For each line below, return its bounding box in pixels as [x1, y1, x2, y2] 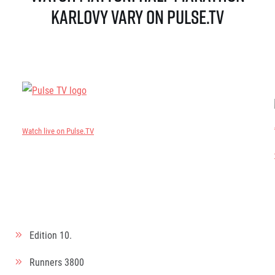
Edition [29, 228, 60, 241]
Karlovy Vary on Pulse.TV [51, 3, 224, 30]
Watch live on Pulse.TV [22, 125, 94, 136]
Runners [29, 255, 64, 268]
